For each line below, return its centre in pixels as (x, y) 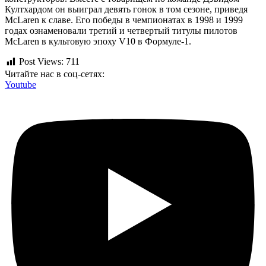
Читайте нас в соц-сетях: (55, 74)
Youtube (20, 84)
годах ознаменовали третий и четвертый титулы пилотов (121, 31)
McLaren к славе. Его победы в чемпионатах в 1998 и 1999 (124, 20)
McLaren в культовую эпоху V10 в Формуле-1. (98, 42)
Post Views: (41, 62)
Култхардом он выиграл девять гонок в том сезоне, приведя (126, 9)
